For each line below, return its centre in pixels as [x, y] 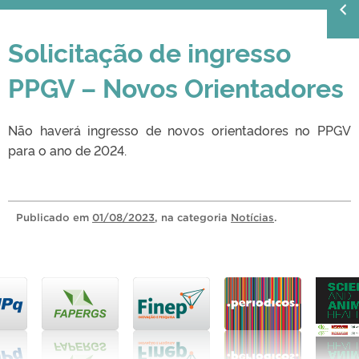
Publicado [44, 217]
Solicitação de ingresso [149, 51]
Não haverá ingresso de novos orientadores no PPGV [179, 129]
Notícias [252, 217]
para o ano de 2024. [67, 149]
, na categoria [193, 217]
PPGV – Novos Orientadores [176, 86]
